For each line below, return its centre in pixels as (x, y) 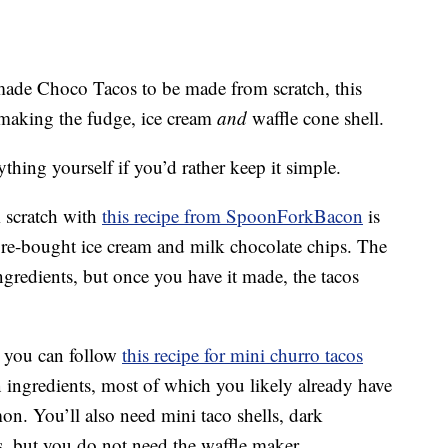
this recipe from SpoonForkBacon (232, 216)
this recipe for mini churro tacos (242, 355)
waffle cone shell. (315, 118)
